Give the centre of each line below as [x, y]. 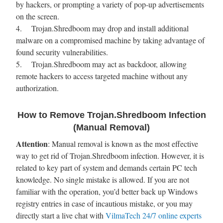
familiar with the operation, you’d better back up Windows [107, 191]
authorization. [37, 88]
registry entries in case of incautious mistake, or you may [104, 203]
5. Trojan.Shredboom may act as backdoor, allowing [101, 64]
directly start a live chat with [61, 215]
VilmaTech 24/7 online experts [154, 215]
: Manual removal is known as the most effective [123, 143]
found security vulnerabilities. [62, 52]
